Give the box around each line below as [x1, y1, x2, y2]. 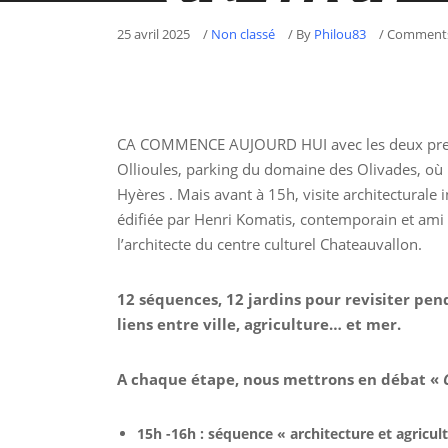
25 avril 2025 [117, 25, 190, 43]
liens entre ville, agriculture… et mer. [117, 314, 401, 334]
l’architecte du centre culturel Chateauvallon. [117, 234, 422, 254]
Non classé [211, 25, 275, 43]
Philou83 [314, 25, 366, 43]
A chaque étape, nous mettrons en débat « [117, 369, 443, 389]
